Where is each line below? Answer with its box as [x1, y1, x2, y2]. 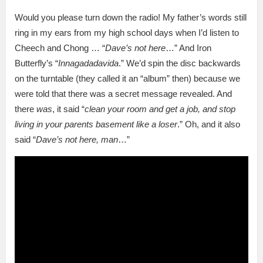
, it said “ [52, 104, 85, 114]
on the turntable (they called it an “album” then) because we [15, 73, 240, 84]
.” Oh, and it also [177, 119, 240, 130]
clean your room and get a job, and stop [85, 104, 235, 114]
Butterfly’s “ [15, 58, 58, 69]
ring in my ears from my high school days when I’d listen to [15, 28, 239, 38]
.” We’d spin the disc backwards [119, 58, 241, 69]
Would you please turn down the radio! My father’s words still [15, 12, 247, 23]
